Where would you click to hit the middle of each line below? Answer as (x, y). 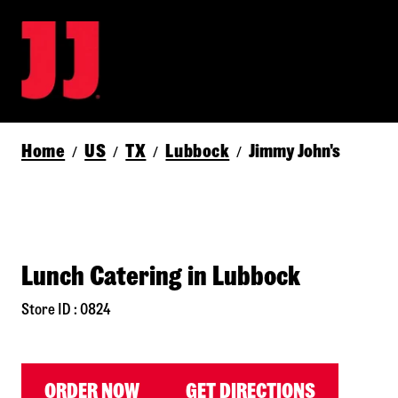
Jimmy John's (295, 151)
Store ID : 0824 (66, 310)
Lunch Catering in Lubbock (161, 276)
